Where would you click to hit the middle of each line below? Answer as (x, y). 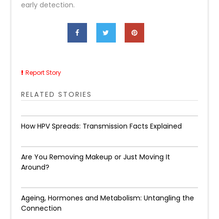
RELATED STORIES (57, 94)
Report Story (44, 73)
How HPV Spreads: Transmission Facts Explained (102, 126)
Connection (42, 208)
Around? (35, 167)
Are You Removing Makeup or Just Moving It (96, 157)
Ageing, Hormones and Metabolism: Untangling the (108, 198)
